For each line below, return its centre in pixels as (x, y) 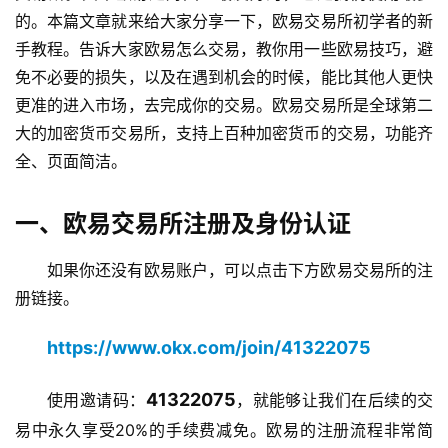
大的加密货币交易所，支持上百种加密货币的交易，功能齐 (224, 133)
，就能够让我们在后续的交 (334, 400)
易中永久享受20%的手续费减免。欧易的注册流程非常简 (224, 430)
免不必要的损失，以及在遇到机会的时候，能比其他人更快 (224, 77)
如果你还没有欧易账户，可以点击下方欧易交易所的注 (240, 270)
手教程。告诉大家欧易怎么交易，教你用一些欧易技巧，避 (224, 49)
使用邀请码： (96, 400)
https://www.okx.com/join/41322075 (209, 347)
